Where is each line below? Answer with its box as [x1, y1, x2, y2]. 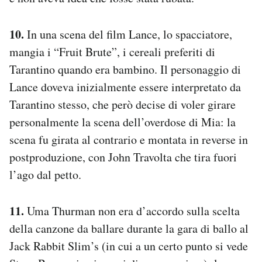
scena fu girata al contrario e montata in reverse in [9, 131, 248, 147]
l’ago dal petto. [9, 166, 81, 182]
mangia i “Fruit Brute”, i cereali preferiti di [9, 43, 215, 60]
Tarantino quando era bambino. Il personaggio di [9, 61, 241, 77]
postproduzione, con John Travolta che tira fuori [9, 149, 237, 165]
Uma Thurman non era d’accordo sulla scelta [24, 202, 240, 219]
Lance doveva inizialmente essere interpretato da [9, 78, 241, 95]
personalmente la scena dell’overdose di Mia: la [9, 113, 236, 130]
